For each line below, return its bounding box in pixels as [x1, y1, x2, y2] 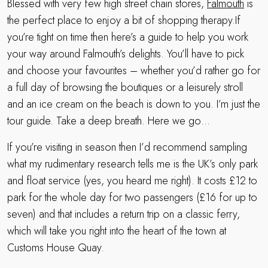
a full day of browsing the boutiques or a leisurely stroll [7, 80, 243, 96]
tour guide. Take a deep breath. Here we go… [7, 113, 210, 129]
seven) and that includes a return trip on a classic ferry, [7, 206, 240, 223]
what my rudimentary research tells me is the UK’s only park [7, 156, 258, 172]
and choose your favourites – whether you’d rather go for [7, 63, 260, 79]
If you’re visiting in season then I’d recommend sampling [7, 139, 247, 156]
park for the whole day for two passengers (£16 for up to [7, 190, 257, 206]
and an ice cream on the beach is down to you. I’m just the [7, 96, 260, 112]
